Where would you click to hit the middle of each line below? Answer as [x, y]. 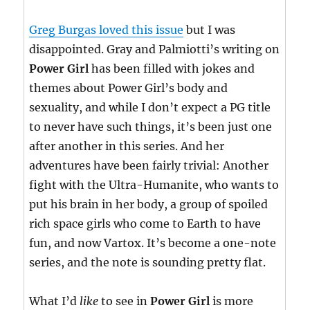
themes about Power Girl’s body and [129, 88]
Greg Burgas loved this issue [107, 30]
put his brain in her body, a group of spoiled [149, 204]
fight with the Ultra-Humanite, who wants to [154, 185]
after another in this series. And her [127, 146]
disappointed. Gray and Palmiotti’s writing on [155, 49]
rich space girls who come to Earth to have [145, 224]
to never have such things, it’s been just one [151, 127]
